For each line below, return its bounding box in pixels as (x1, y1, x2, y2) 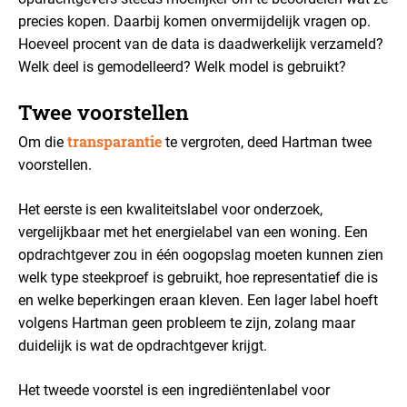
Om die (18, 134, 67, 151)
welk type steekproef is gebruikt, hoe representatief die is (18, 269, 378, 286)
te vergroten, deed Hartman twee (162, 134, 372, 151)
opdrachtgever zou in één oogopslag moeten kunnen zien (18, 246, 383, 263)
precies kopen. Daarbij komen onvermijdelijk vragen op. (18, 13, 371, 30)
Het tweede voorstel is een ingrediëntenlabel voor (18, 382, 330, 399)
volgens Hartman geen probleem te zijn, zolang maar (18, 314, 355, 332)
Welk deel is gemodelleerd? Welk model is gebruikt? (18, 58, 346, 75)
